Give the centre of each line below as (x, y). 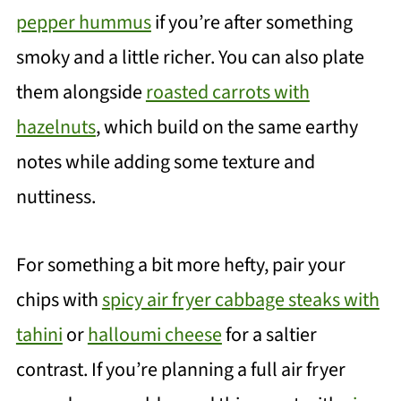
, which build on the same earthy (226, 127)
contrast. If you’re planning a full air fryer (180, 369)
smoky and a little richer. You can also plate (190, 57)
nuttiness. (55, 196)
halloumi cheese (154, 334)
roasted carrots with (227, 92)
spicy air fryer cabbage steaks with (240, 299)
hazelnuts (55, 127)
